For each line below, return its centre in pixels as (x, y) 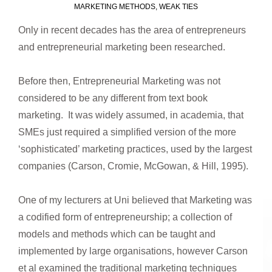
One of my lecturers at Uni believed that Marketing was (135, 200)
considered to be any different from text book (113, 98)
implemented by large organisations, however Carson (133, 251)
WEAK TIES (178, 6)
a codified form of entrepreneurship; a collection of (125, 217)
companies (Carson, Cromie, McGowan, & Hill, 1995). (133, 166)
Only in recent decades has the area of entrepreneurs (132, 30)
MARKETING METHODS (115, 6)
